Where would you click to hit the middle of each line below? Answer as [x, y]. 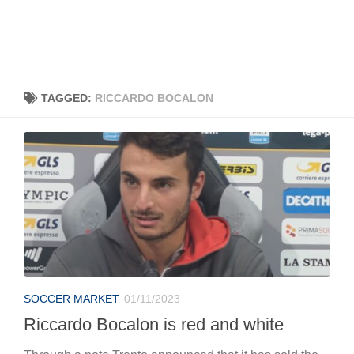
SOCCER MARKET [72, 298]
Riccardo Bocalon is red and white [154, 324]
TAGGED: [68, 98]
